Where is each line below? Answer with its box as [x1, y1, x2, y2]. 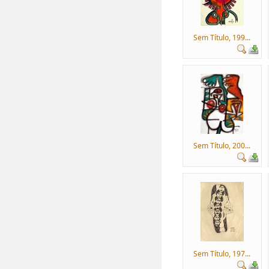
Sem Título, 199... [193, 32, 251, 43]
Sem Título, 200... [193, 141, 251, 151]
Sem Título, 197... [193, 249, 251, 259]
